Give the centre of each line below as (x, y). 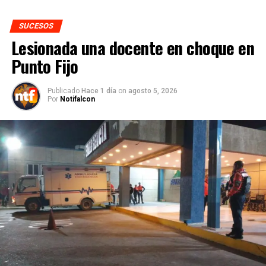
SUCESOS (36, 26)
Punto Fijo (45, 66)
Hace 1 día (99, 91)
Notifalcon (77, 99)
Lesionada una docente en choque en (133, 47)
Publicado (63, 91)
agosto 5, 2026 (153, 91)
